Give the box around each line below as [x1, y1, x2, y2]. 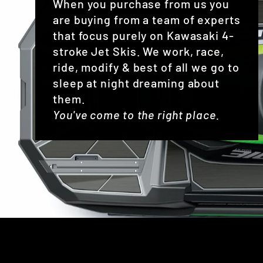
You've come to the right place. [53, 107, 220, 122]
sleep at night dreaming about [53, 75, 220, 90]
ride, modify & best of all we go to [53, 59, 240, 74]
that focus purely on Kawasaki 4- [53, 28, 234, 42]
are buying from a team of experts [53, 12, 241, 26]
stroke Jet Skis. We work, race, [53, 43, 224, 58]
